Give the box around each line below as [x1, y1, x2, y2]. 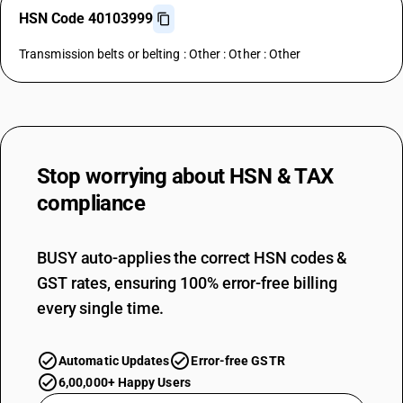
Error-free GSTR [191, 354, 285, 368]
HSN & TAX [229, 164, 334, 189]
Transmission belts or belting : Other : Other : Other [19, 47, 301, 61]
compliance [37, 191, 146, 216]
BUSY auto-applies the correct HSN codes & [37, 248, 348, 267]
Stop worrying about [37, 164, 229, 189]
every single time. [37, 299, 165, 318]
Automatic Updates [58, 354, 170, 368]
